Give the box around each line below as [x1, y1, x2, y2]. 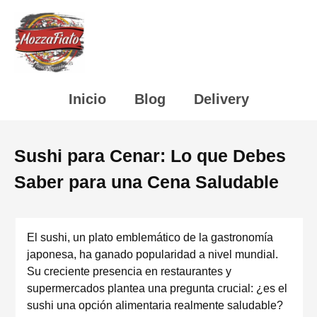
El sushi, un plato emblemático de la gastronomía [27, 231, 273, 243]
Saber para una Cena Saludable [14, 172, 279, 192]
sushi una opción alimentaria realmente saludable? [27, 299, 283, 311]
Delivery [193, 91, 249, 107]
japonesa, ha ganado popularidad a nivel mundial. [27, 248, 278, 260]
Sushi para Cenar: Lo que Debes [14, 146, 286, 166]
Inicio [68, 91, 106, 107]
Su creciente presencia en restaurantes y [27, 265, 231, 277]
